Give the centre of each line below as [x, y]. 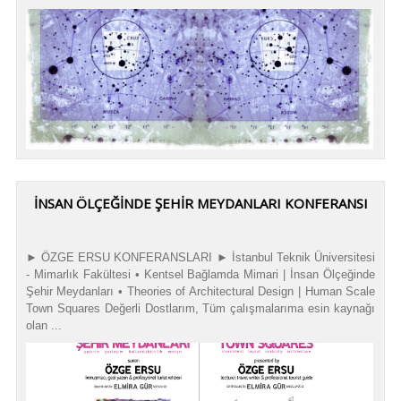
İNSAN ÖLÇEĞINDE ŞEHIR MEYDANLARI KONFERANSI [200, 204]
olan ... [43, 326]
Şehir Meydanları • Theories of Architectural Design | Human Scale [200, 292]
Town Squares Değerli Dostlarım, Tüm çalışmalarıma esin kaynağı [200, 309]
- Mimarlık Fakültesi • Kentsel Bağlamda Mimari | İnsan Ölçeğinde [200, 275]
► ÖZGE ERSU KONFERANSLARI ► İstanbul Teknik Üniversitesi [200, 258]
